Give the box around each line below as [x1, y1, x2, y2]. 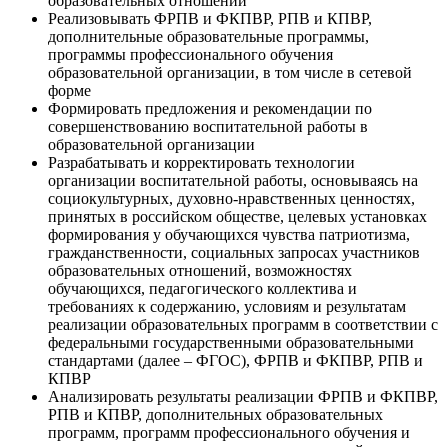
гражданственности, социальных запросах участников [48, 244, 420, 262]
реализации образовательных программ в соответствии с [48, 316, 438, 334]
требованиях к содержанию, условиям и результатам [48, 298, 406, 316]
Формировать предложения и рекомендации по [48, 100, 372, 118]
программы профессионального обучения [48, 46, 333, 64]
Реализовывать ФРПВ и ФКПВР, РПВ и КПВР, [48, 10, 372, 28]
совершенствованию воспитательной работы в [48, 118, 368, 136]
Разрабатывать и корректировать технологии [48, 154, 355, 172]
